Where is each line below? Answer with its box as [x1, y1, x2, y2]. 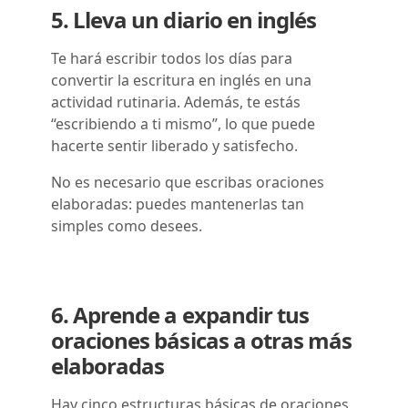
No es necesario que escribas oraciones [51, 171, 324, 192]
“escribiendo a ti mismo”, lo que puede [51, 113, 315, 134]
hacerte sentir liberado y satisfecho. [51, 135, 298, 156]
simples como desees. [51, 215, 206, 236]
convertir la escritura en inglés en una [51, 69, 311, 90]
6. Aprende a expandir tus [51, 299, 309, 330]
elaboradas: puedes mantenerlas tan [51, 193, 304, 214]
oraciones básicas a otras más [51, 324, 352, 355]
